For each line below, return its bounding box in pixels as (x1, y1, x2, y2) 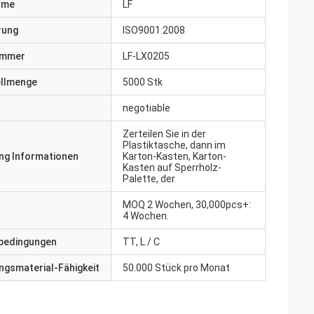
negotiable (123, 102, 170, 114)
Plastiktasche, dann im (123, 139, 226, 151)
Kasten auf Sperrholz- (123, 162, 221, 173)
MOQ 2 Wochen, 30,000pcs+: (123, 199, 251, 210)
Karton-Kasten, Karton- (123, 151, 226, 162)
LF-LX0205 (123, 50, 170, 62)
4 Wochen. (123, 210, 169, 221)
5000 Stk (123, 76, 163, 88)
